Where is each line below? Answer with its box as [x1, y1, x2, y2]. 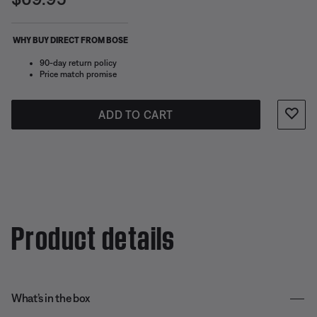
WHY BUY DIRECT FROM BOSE [11, 35, 128, 45]
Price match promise [40, 69, 117, 79]
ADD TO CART [98, 108, 173, 121]
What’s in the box [11, 292, 90, 304]
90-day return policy [40, 58, 117, 68]
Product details [11, 215, 175, 254]
